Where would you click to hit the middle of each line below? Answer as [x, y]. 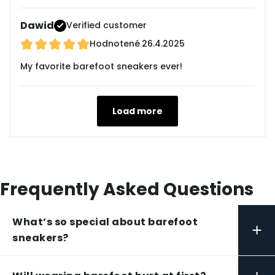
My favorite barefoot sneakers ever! [101, 67]
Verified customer [107, 25]
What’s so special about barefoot [105, 222]
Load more [137, 111]
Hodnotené [115, 44]
